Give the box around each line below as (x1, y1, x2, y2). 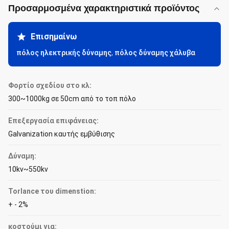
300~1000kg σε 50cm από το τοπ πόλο (8, 95, 136, 103)
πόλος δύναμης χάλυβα (114, 49, 195, 57)
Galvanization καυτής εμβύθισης (8, 130, 115, 138)
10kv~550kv (8, 165, 48, 173)
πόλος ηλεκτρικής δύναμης (16, 49, 111, 57)
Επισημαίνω (31, 32, 77, 41)
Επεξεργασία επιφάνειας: (8, 117, 99, 125)
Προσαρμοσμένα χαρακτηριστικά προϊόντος (8, 3, 199, 13)
